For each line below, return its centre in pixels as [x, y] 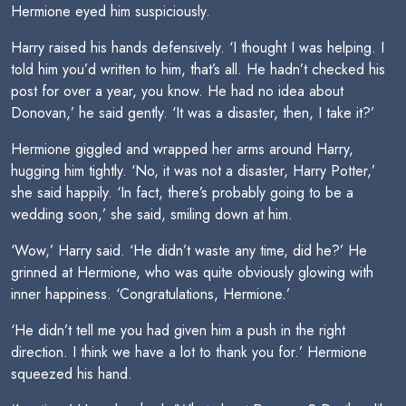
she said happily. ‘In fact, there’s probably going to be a [182, 193]
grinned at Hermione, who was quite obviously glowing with [192, 272]
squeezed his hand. [72, 374]
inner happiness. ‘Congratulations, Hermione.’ [150, 294]
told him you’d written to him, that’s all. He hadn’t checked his [198, 69]
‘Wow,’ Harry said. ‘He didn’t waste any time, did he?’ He [189, 251]
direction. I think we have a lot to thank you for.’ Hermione [189, 352]
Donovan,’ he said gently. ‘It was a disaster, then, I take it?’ [193, 113]
